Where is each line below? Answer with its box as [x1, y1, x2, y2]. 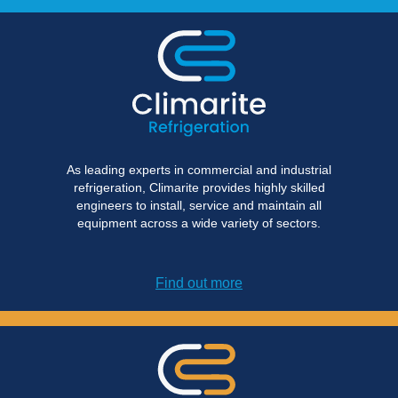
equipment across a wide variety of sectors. [77, 216, 321, 231]
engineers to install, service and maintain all [76, 198, 322, 213]
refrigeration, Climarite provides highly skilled [73, 180, 325, 195]
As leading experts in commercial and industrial [67, 163, 331, 178]
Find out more [155, 275, 243, 291]
